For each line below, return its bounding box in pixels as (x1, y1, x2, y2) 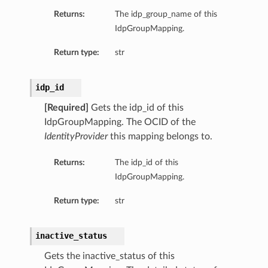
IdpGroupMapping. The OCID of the (44, 117, 196, 127)
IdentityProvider (44, 132, 108, 142)
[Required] (44, 103, 89, 113)
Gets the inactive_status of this (44, 251, 175, 261)
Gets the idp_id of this (88, 103, 184, 113)
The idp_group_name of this (114, 10, 217, 19)
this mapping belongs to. (107, 132, 212, 142)
